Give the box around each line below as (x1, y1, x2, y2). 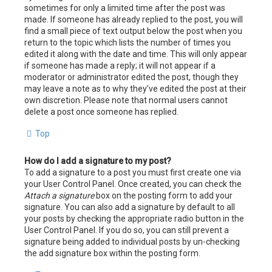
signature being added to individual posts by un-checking (24, 236, 240, 246)
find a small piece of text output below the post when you (24, 25, 242, 36)
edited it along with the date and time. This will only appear (24, 49, 247, 59)
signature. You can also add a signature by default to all (24, 202, 235, 212)
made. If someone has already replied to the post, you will (24, 14, 243, 24)
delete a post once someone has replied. (24, 106, 178, 117)
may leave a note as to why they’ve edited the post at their (24, 83, 246, 93)
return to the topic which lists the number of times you (24, 37, 231, 47)
